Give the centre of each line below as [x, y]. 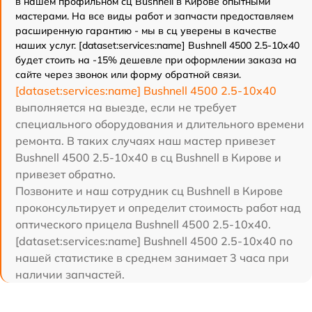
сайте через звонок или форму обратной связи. [128, 74]
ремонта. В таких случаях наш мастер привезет [145, 140]
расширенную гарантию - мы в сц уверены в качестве [146, 30]
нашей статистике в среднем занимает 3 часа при [152, 257]
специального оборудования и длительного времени [160, 124]
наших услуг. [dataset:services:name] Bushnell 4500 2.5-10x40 [157, 45]
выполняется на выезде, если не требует [126, 107]
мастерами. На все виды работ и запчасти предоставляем [154, 16]
